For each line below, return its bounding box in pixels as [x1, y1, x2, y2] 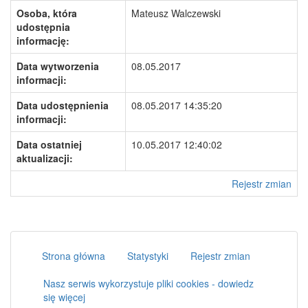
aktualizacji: [16, 151, 73, 165]
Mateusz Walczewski [131, 6, 221, 20]
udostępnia [16, 20, 70, 34]
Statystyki [127, 249, 168, 263]
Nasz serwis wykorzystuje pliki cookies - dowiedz [43, 276, 254, 290]
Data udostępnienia [16, 98, 109, 112]
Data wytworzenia [16, 59, 99, 73]
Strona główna [42, 249, 105, 263]
